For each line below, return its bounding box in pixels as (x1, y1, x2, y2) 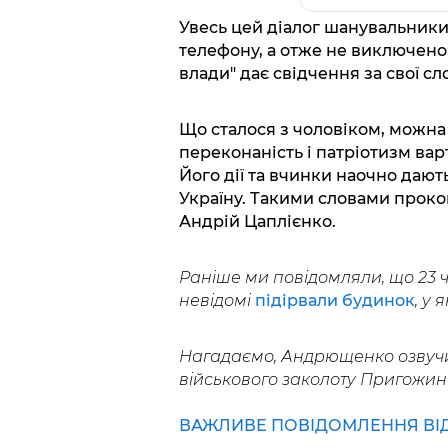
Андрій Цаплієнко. (178, 212, 336, 232)
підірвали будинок (254, 291, 415, 311)
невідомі (178, 291, 255, 311)
